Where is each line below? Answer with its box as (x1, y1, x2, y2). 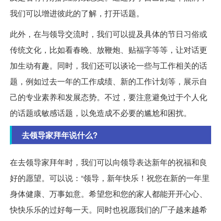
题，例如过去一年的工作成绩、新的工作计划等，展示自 (10, 75, 207, 87)
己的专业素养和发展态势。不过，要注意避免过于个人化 (10, 91, 207, 103)
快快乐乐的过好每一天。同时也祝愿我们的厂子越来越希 (10, 204, 207, 216)
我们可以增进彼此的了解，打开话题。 (10, 7, 144, 19)
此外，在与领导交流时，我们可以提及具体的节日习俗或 (10, 28, 207, 40)
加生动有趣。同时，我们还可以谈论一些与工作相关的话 (10, 60, 207, 72)
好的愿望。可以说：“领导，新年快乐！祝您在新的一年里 (10, 172, 210, 184)
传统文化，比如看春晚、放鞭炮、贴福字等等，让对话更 (10, 44, 207, 56)
